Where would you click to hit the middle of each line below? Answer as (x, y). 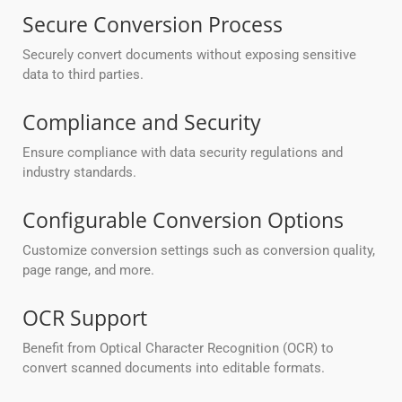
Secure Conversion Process (153, 25)
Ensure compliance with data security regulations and (183, 153)
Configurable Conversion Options (183, 220)
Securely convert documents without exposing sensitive (189, 55)
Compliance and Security (142, 122)
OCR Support (85, 318)
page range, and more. (88, 271)
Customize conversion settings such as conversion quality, (199, 251)
